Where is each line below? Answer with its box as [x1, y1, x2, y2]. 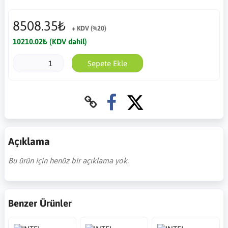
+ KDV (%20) [71, 24, 106, 32]
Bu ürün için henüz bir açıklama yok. [8, 156, 129, 165]
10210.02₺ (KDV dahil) [12, 37, 87, 46]
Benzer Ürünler [8, 197, 72, 209]
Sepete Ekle [87, 59, 127, 68]
